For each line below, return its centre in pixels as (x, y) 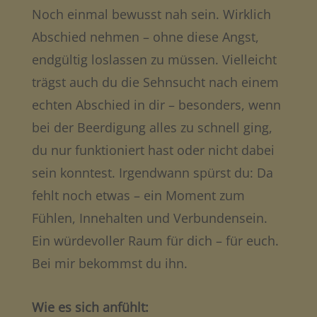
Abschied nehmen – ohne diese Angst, (145, 36)
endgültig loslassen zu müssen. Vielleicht (154, 59)
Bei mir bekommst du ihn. (109, 263)
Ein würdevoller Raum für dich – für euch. (155, 240)
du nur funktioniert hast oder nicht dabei (153, 150)
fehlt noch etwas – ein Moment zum (138, 195)
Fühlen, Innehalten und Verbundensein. (149, 218)
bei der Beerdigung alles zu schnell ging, (152, 127)
